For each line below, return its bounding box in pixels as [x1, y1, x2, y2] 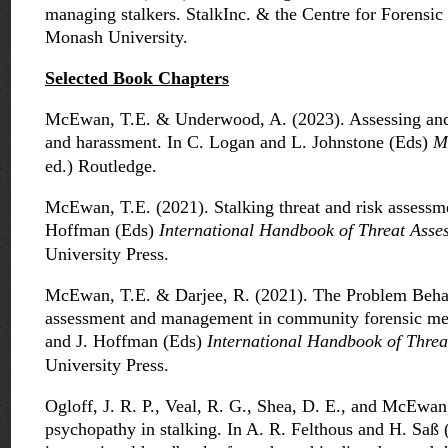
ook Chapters [125, 68, 229, 89]
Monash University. [45, 27, 188, 48]
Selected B [45, 68, 125, 89]
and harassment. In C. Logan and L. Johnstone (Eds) [45, 132, 433, 153]
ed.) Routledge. [45, 156, 157, 177]
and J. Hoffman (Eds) [45, 331, 207, 352]
